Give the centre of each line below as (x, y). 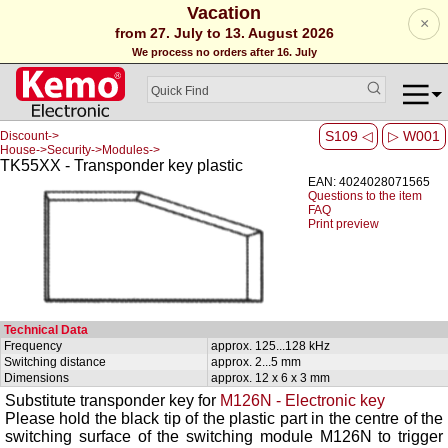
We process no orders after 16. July (224, 52)
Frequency (33, 345)
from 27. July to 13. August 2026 (224, 33)
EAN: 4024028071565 (368, 181)
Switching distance (55, 361)
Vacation (224, 13)
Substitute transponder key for (112, 400)
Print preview (343, 223)
